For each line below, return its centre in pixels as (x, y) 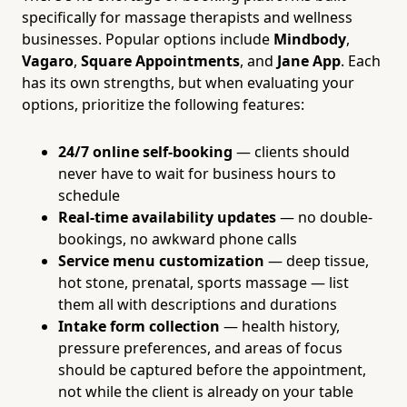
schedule (89, 195)
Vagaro (48, 60)
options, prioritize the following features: (163, 104)
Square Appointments (160, 60)
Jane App (309, 60)
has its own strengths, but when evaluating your (188, 82)
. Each (361, 60)
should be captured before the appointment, (212, 369)
